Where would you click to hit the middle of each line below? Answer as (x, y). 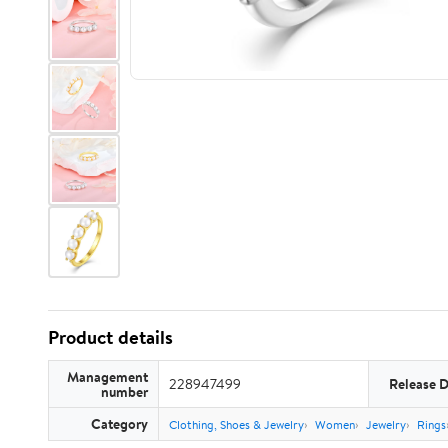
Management (107, 376)
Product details (110, 337)
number (124, 391)
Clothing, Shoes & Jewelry (236, 424)
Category (119, 423)
